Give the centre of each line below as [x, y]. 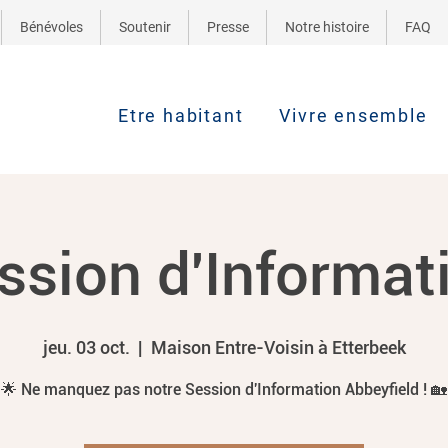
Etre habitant [181, 115]
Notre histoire [326, 27]
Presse [227, 27]
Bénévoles [51, 27]
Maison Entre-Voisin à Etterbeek [278, 347]
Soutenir [144, 27]
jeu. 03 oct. [86, 347]
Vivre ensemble [353, 115]
